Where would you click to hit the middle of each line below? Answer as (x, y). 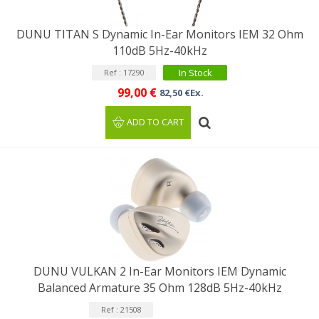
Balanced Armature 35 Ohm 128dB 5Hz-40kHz (159, 288)
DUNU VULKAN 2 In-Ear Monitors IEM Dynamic (159, 271)
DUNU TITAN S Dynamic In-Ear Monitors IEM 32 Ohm (159, 34)
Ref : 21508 (121, 309)
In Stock (195, 73)
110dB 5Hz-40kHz (159, 51)
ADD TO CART (156, 122)
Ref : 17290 (124, 72)
